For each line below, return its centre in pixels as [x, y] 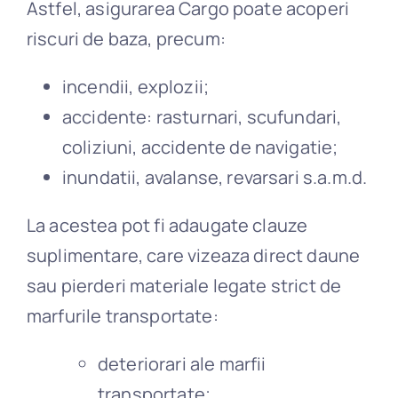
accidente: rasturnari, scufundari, [202, 116]
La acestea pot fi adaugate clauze [167, 225]
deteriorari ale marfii [182, 363]
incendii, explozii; [135, 86]
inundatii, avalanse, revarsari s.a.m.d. [215, 177]
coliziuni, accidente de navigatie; [200, 147]
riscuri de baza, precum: [126, 38]
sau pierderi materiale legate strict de [184, 285]
